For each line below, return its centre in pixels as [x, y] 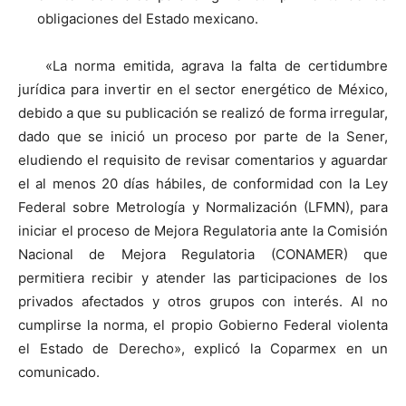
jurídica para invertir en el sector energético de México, [203, 89]
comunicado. [59, 372]
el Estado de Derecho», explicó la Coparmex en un [203, 348]
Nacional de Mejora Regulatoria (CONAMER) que [203, 254]
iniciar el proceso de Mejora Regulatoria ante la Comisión [203, 230]
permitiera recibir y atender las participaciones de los [203, 277]
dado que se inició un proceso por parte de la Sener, [203, 136]
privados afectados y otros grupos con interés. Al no [203, 301]
